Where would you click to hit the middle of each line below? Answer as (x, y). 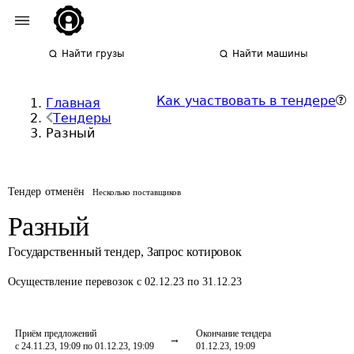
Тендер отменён (47, 192)
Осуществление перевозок (72, 282)
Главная (73, 103)
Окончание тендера (233, 333)
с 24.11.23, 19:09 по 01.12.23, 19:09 (85, 346)
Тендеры (82, 118)
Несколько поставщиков (137, 192)
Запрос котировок (194, 252)
